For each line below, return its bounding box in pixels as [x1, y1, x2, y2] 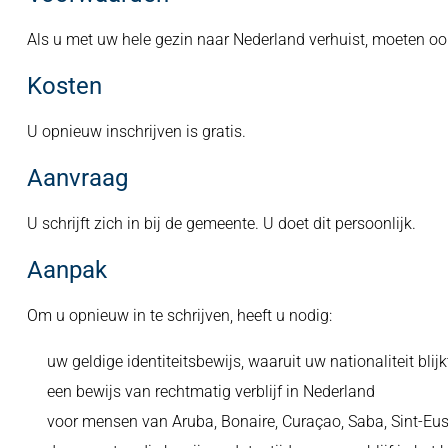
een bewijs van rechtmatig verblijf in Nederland [46, 382, 375, 401]
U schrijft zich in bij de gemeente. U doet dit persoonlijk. [26, 214, 416, 233]
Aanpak [26, 256, 107, 284]
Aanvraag [26, 164, 128, 192]
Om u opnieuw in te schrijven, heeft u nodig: [26, 306, 332, 325]
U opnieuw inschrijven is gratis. [26, 122, 246, 141]
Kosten [26, 72, 102, 100]
